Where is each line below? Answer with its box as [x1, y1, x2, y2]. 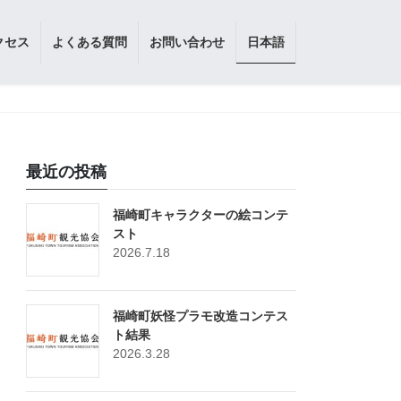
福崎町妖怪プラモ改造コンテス [113, 309, 289, 323]
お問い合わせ [149, 35, 225, 49]
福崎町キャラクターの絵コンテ [113, 208, 289, 222]
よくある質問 [52, 35, 127, 49]
